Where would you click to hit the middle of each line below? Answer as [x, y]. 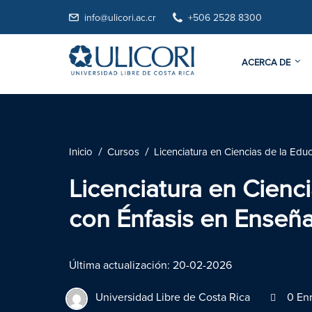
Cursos [123, 152]
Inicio [81, 152]
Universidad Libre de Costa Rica [173, 297]
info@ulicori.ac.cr [120, 18]
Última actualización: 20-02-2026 [150, 265]
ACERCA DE [266, 63]
